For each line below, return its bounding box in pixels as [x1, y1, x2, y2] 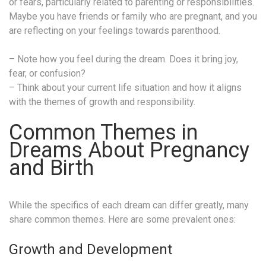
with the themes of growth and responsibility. [9, 96, 195, 107]
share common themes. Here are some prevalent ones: [9, 213, 236, 225]
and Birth [9, 155, 94, 180]
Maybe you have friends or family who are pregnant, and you [9, 10, 257, 22]
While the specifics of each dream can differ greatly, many [9, 199, 249, 211]
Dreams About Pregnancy [9, 137, 249, 163]
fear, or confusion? [9, 67, 85, 79]
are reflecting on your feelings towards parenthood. [9, 24, 220, 36]
